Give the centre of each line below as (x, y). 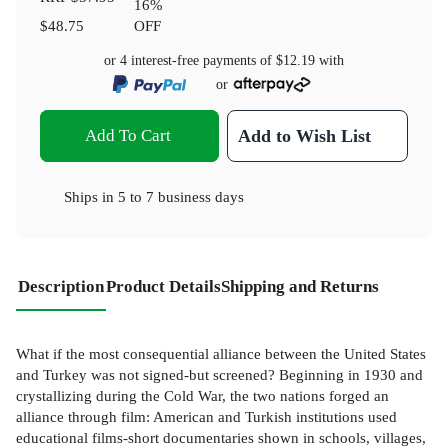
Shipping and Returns (300, 287)
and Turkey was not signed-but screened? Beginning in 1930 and (219, 374)
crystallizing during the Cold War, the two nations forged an (202, 395)
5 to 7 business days (181, 197)
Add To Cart (127, 136)
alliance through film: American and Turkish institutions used (206, 416)
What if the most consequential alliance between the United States (221, 353)
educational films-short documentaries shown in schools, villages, (221, 437)
